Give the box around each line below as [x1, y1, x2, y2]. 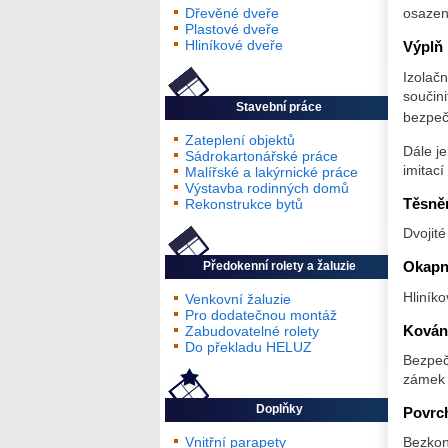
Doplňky [255, 402, 303, 417]
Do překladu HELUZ [185, 339, 312, 356]
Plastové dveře [185, 21, 279, 38]
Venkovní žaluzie [185, 291, 291, 308]
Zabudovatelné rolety [185, 323, 319, 340]
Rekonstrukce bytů [185, 196, 303, 213]
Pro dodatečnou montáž [185, 307, 337, 324]
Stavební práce [236, 100, 322, 115]
